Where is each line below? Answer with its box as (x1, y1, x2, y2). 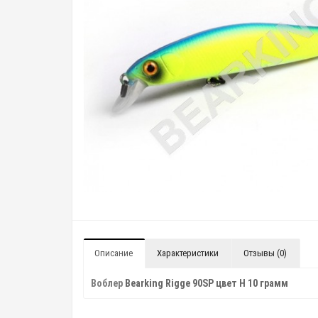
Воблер (91, 278, 125, 289)
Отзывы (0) (243, 248, 287, 258)
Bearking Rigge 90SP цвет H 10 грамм (125, 278, 288, 289)
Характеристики (157, 248, 219, 258)
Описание (94, 248, 133, 258)
